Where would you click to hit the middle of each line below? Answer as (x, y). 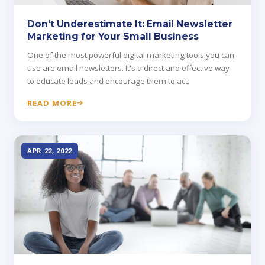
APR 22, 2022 (50, 151)
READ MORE (52, 103)
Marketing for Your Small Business (113, 37)
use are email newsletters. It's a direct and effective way (128, 68)
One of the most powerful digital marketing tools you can (131, 55)
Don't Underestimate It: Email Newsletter (130, 24)
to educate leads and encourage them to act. (108, 81)
